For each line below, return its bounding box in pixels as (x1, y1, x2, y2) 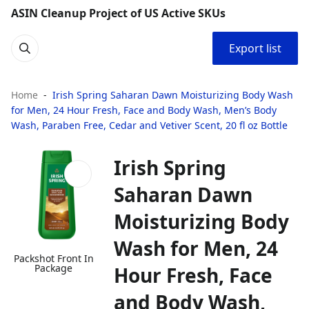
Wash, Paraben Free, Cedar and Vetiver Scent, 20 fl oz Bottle (11, 119, 288, 132)
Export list (229, 41, 281, 56)
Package (34, 261, 73, 275)
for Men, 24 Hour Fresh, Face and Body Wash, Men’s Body (11, 103, 277, 117)
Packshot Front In (13, 252, 94, 266)
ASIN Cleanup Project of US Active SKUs (11, 6, 226, 21)
